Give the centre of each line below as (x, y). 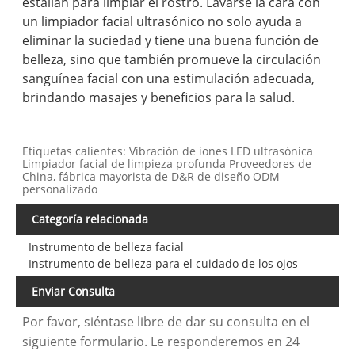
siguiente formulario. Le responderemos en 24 (161, 341)
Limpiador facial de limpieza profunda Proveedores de (167, 164)
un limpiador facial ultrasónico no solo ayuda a (162, 22)
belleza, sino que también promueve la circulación (172, 60)
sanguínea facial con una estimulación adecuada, (169, 79)
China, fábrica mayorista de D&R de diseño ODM (151, 177)
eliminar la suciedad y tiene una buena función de (171, 41)
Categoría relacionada (90, 219)
